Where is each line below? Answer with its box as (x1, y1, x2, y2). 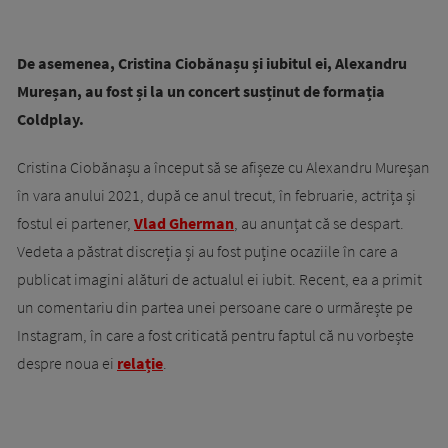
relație (117, 353, 163, 374)
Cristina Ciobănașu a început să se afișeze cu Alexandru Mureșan (17, 157, 430, 178)
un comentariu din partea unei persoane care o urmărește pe (17, 297, 413, 318)
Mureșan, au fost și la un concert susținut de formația (17, 81, 385, 102)
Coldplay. (17, 109, 87, 130)
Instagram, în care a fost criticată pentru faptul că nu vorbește (17, 325, 414, 346)
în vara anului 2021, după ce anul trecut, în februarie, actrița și (17, 185, 416, 206)
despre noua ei (17, 353, 117, 374)
